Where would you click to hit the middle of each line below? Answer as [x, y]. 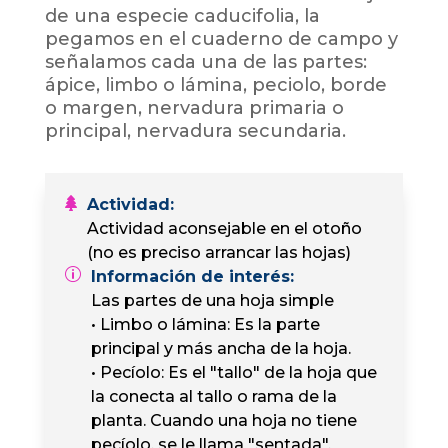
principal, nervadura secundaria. [195, 131]
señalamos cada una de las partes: [205, 62]
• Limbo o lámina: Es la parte [205, 324]
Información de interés [190, 276]
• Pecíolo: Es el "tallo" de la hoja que [233, 372]
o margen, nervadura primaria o [194, 108]
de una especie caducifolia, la [182, 16]
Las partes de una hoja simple [212, 300]
